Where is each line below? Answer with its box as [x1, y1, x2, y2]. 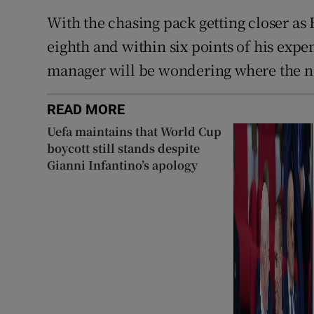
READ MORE [47, 102, 125, 116]
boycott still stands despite [47, 139, 200, 156]
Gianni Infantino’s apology [47, 156, 198, 173]
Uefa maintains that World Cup [47, 123, 222, 139]
